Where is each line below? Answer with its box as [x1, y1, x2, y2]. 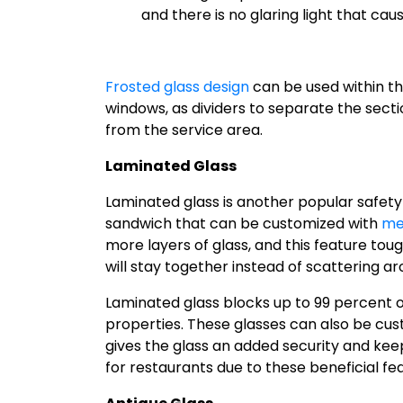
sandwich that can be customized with [105, 212, 381, 234]
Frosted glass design [105, 76, 249, 97]
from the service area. [105, 119, 263, 140]
